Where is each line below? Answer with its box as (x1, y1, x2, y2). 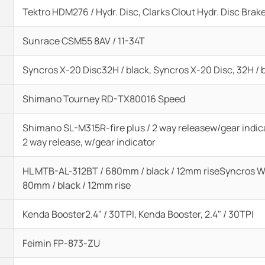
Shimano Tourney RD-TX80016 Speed (22, 92, 185, 105)
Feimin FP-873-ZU (22, 237, 100, 250)
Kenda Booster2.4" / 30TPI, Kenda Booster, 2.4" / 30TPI (22, 208, 254, 221)
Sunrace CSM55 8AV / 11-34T (22, 34, 145, 47)
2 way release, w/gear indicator (22, 135, 156, 148)
